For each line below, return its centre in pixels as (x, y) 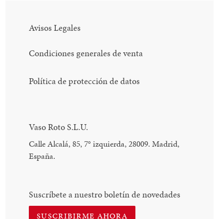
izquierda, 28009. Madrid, (135, 144)
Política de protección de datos (85, 81)
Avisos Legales (55, 28)
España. (42, 156)
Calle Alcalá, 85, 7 (59, 144)
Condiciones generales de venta (86, 53)
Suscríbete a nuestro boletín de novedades (105, 195)
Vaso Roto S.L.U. (59, 127)
